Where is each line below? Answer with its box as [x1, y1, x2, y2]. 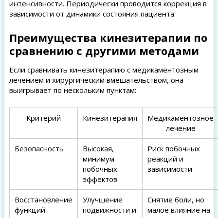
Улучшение [82, 195, 123, 204]
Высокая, [82, 144, 114, 153]
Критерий [26, 113, 61, 123]
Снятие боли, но [147, 195, 204, 204]
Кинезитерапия [82, 113, 137, 123]
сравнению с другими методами [9, 43, 199, 58]
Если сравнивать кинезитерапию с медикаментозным [9, 65, 199, 74]
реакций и [147, 154, 183, 163]
